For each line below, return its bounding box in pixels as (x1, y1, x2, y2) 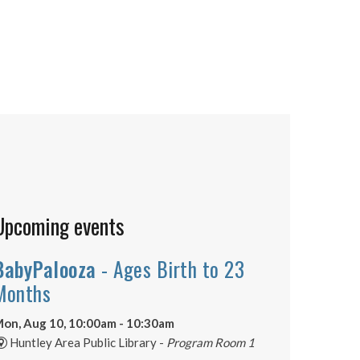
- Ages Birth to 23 (96, 253, 245, 284)
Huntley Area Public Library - (10, 334, 166, 350)
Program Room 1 (166, 334, 255, 350)
